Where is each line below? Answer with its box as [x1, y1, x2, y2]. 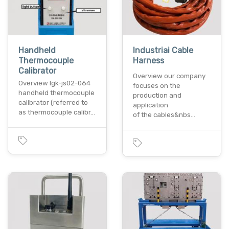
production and [133, 91, 181, 99]
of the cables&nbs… [133, 110, 195, 119]
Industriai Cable [133, 45, 193, 55]
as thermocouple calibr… [18, 108, 95, 116]
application [133, 101, 168, 109]
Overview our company [133, 72, 205, 80]
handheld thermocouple [18, 88, 95, 97]
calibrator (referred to [18, 98, 88, 106]
